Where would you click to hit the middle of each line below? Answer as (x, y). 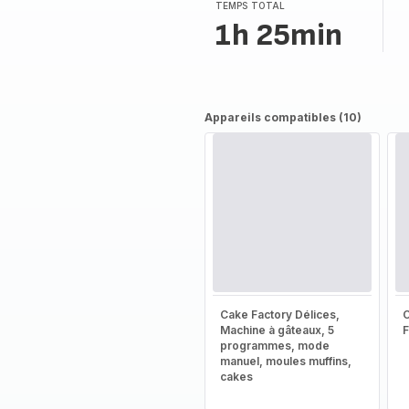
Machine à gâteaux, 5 (277, 330)
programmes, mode (274, 346)
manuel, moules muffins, (285, 361)
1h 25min (278, 35)
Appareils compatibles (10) (283, 117)
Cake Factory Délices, (279, 315)
